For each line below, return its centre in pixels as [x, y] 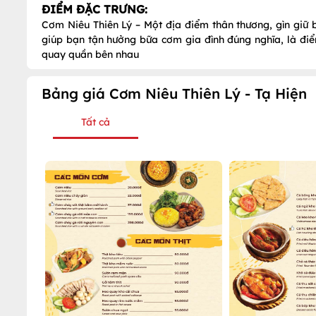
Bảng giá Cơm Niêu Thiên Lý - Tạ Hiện [174, 93]
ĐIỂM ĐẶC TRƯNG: [95, 9]
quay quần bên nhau [90, 54]
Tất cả [96, 122]
